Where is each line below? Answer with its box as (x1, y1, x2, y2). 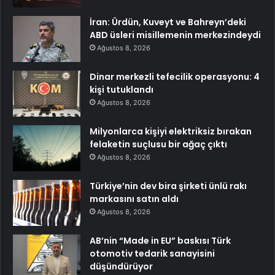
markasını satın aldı (90, 193, 179, 206)
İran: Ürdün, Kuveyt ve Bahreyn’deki (90, 16, 246, 29)
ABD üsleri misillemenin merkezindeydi (90, 29, 261, 42)
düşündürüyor (90, 260, 153, 273)
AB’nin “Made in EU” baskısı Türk (90, 234, 231, 247)
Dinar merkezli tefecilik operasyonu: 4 (90, 71, 260, 83)
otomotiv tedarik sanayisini (90, 247, 215, 260)
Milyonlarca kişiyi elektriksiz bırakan (90, 125, 252, 138)
